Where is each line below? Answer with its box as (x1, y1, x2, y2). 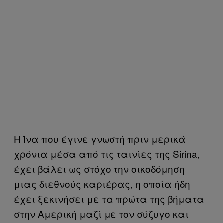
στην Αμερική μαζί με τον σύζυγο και (14, 206, 189, 220)
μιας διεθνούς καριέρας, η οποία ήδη (14, 176, 190, 190)
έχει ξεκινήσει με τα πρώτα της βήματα (14, 191, 204, 205)
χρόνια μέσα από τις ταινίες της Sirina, (14, 146, 200, 160)
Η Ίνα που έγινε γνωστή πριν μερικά (14, 131, 186, 145)
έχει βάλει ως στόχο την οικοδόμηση (14, 161, 185, 175)
